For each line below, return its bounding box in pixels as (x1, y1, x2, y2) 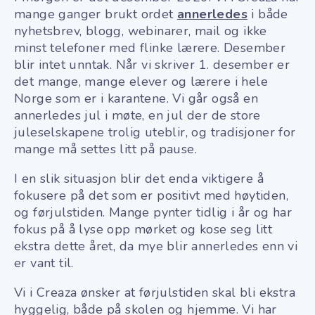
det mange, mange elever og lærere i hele (14, 73, 268, 91)
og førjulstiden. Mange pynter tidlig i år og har (14, 204, 292, 221)
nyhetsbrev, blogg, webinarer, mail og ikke (14, 22, 267, 40)
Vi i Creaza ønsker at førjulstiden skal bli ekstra (14, 284, 295, 302)
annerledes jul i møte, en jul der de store (14, 107, 261, 124)
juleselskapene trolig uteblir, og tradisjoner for (14, 124, 296, 141)
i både (247, 6, 288, 23)
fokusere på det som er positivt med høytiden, (14, 187, 288, 205)
